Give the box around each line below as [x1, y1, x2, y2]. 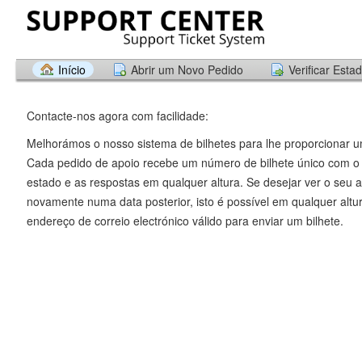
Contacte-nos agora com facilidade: [26, 107, 208, 124]
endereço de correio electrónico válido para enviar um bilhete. [26, 212, 343, 229]
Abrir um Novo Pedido [131, 61, 243, 78]
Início [58, 61, 86, 78]
